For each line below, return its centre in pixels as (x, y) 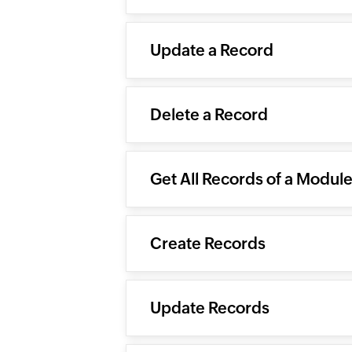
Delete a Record (209, 114)
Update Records (210, 308)
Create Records (208, 243)
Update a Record (212, 50)
